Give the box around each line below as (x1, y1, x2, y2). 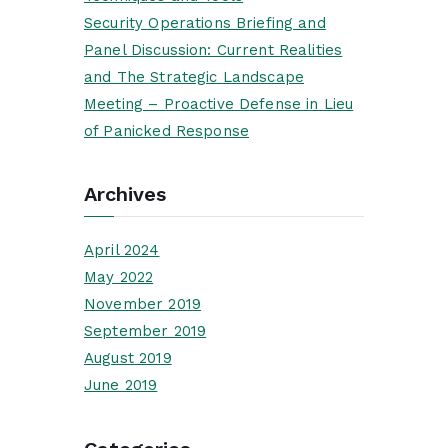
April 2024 (84, 241, 160, 260)
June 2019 (84, 376, 158, 395)
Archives (84, 182, 166, 207)
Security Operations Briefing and (84, 13, 326, 32)
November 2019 (84, 295, 201, 314)
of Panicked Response (84, 121, 249, 140)
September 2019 (84, 322, 207, 341)
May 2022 (84, 268, 154, 287)
